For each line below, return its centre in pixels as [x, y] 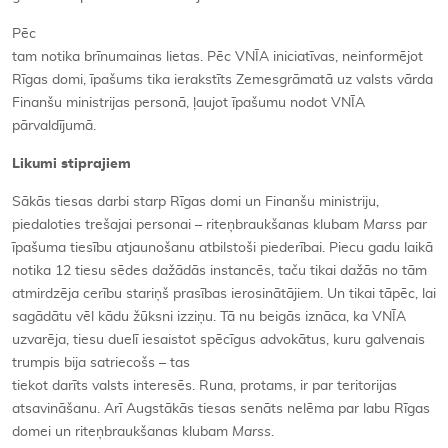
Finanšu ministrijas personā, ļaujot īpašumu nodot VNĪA [188, 103]
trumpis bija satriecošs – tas [101, 363]
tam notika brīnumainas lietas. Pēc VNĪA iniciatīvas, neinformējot [217, 57]
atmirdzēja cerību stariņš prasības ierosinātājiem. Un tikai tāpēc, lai [224, 294]
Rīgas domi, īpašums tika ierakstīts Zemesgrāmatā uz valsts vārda [222, 80]
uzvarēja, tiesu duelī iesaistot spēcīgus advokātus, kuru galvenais [218, 340]
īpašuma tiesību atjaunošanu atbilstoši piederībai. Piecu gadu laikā [222, 248]
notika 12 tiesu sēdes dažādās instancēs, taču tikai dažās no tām [219, 271]
